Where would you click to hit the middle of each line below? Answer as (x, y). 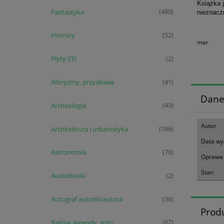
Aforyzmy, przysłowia (82, 82)
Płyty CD (63, 59)
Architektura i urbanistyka (89, 129)
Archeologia (68, 105)
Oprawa (212, 157)
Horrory (63, 35)
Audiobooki (68, 176)
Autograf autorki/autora (86, 199)
